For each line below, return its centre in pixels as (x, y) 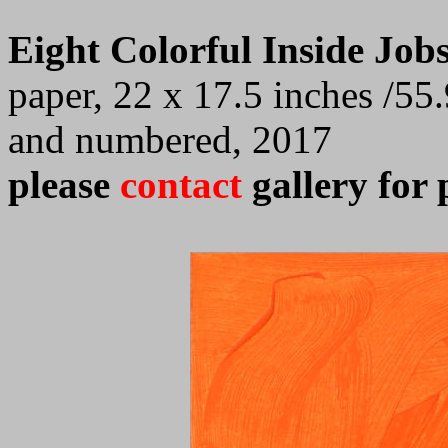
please (64, 184)
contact (186, 184)
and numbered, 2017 (170, 139)
